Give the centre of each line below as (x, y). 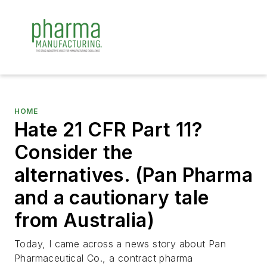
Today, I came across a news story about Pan (120, 244)
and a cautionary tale (112, 198)
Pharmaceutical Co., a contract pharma (104, 258)
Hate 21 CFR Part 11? (108, 130)
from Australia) (84, 220)
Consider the (74, 152)
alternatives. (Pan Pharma (133, 175)
